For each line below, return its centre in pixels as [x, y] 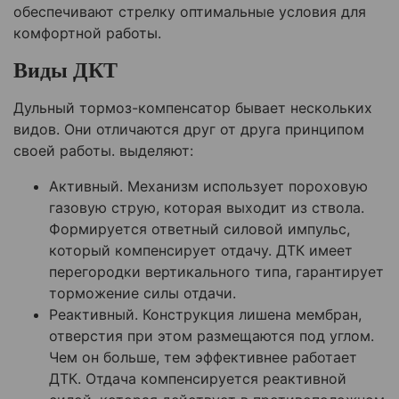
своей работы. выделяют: [103, 151]
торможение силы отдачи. [142, 293]
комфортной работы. [87, 33]
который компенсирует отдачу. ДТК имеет [201, 251]
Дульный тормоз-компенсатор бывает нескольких [193, 108]
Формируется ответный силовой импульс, [199, 229]
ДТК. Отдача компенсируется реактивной [198, 379]
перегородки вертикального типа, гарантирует [216, 272]
